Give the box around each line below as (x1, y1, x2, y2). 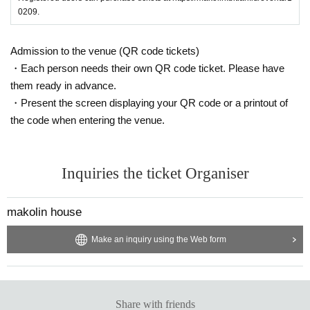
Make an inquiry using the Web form (91, 234, 226, 244)
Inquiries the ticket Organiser (61, 164, 249, 182)
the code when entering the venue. (10, 113, 165, 126)
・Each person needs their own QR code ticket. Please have (10, 62, 284, 74)
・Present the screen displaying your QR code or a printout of (10, 96, 288, 109)
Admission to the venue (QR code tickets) (10, 44, 199, 57)
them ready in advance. (10, 79, 116, 91)
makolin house (7, 205, 82, 219)
